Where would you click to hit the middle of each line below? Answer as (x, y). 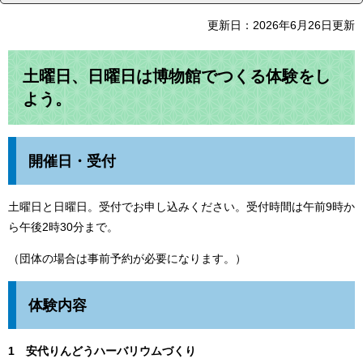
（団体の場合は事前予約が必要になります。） (127, 258)
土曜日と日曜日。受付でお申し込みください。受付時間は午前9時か (181, 206)
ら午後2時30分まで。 (63, 226)
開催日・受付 (72, 161)
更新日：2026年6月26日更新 (281, 25)
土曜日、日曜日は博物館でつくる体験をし (177, 76)
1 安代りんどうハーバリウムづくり (102, 350)
